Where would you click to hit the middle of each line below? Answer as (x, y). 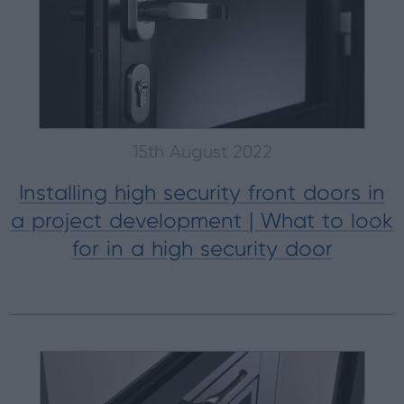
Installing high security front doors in (202, 195)
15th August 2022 (202, 153)
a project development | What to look (202, 223)
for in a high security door (202, 251)
